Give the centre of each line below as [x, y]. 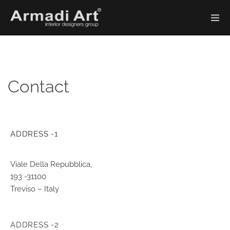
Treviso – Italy [35, 189]
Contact [39, 87]
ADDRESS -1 [34, 134]
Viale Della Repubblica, [51, 164]
